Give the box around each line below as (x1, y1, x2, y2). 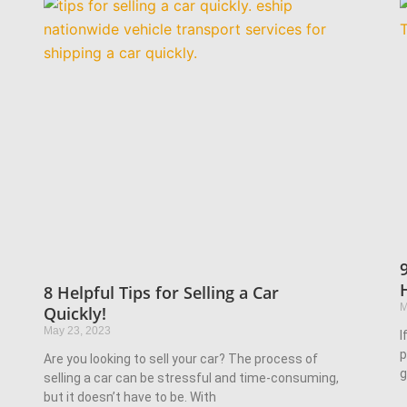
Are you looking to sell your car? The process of (43, 351, 318, 366)
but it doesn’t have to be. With (43, 389, 216, 404)
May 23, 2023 (43, 323, 111, 337)
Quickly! (43, 302, 106, 324)
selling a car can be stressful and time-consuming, (43, 370, 339, 385)
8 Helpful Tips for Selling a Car (43, 281, 279, 303)
